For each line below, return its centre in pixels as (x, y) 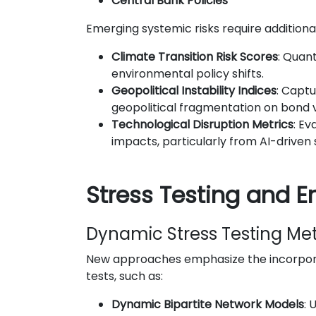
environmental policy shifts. (188, 74)
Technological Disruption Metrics (202, 124)
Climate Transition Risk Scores (195, 57)
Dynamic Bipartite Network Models (208, 304)
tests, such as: (124, 276)
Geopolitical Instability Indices (194, 91)
